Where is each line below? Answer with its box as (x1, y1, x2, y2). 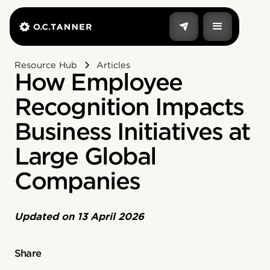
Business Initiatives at (14, 118, 250, 145)
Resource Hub (14, 60, 77, 70)
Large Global (14, 143, 157, 170)
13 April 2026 (77, 211, 144, 222)
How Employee (14, 69, 183, 96)
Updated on (14, 211, 77, 222)
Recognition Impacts (14, 93, 243, 121)
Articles (96, 60, 130, 70)
